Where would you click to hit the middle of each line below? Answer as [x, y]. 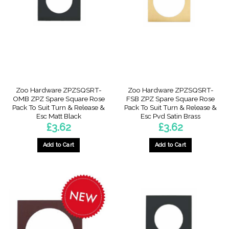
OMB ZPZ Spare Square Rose [59, 99]
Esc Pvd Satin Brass [170, 116]
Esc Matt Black [59, 116]
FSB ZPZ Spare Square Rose [170, 99]
